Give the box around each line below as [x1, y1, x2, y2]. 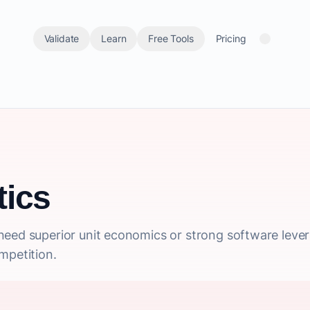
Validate [44, 33, 80, 44]
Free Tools [148, 33, 194, 44]
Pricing [215, 33, 246, 44]
